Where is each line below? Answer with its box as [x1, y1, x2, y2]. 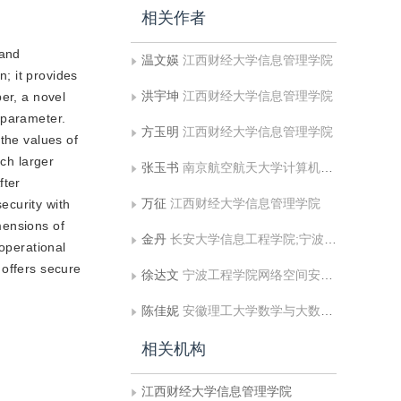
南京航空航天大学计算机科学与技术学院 [183, 160, 320, 175]
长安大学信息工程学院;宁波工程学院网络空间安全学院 [170, 232, 324, 246]
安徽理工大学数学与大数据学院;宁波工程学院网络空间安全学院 [183, 303, 320, 318]
